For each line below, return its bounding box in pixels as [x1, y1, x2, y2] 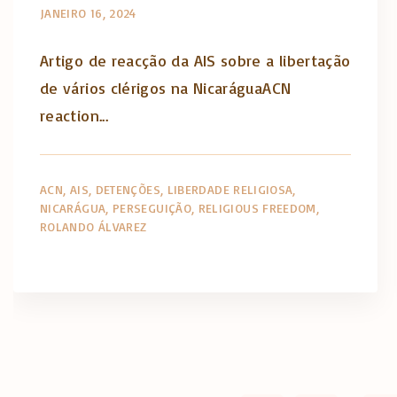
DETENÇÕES [95, 181, 160, 197]
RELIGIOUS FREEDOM [198, 199, 316, 215]
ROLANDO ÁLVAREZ [40, 218, 147, 234]
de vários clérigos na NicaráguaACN [40, 77, 292, 97]
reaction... [40, 105, 108, 125]
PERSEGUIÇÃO [112, 199, 191, 215]
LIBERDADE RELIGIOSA [167, 181, 293, 197]
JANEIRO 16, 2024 [40, 4, 136, 20]
